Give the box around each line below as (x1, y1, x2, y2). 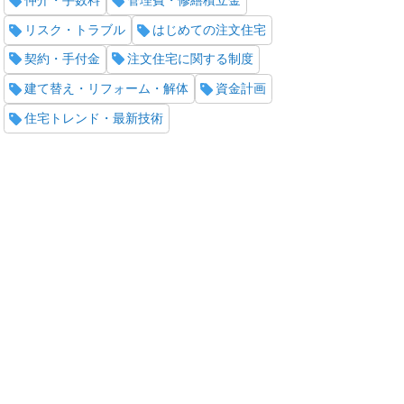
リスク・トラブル (23, 22, 125, 37)
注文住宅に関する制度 (126, 51, 253, 67)
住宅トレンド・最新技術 (23, 111, 163, 126)
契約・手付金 (23, 51, 100, 67)
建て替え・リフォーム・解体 (23, 81, 188, 96)
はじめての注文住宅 (151, 22, 266, 37)
